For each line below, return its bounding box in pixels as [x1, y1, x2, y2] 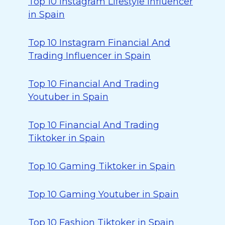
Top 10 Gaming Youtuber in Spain [28, 189, 179, 200]
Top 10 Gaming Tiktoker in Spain [28, 161, 175, 172]
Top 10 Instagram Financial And [28, 37, 170, 48]
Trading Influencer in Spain [28, 50, 151, 61]
